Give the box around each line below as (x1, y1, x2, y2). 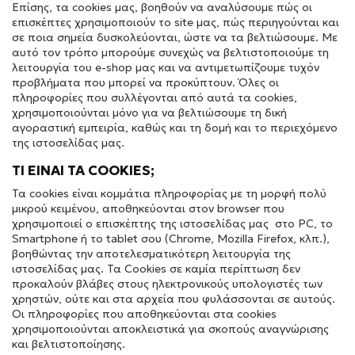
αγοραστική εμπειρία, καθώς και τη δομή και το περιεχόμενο (12, 120, 338, 135)
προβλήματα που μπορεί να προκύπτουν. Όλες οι (12, 75, 279, 90)
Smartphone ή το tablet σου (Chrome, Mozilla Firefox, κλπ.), (12, 231, 330, 246)
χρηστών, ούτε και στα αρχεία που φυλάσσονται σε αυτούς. (12, 292, 335, 306)
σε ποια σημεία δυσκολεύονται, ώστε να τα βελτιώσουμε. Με (12, 30, 338, 44)
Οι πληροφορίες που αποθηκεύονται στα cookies (12, 307, 277, 321)
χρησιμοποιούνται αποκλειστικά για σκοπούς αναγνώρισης (12, 322, 329, 336)
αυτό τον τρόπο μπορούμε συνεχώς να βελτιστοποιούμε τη (12, 45, 329, 59)
